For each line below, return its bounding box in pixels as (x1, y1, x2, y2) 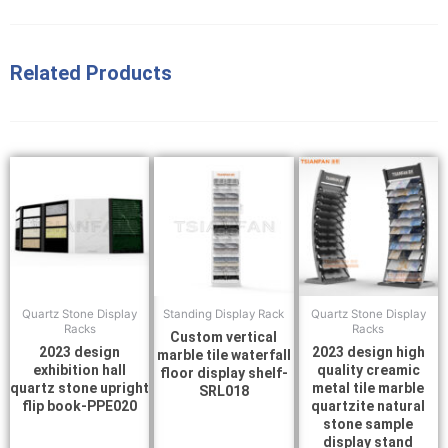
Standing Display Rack (163, 307, 285, 322)
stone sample (323, 416, 414, 433)
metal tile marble (312, 380, 425, 397)
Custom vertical (170, 329, 278, 346)
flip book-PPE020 (22, 398, 138, 415)
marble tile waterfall (156, 347, 291, 364)
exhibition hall (33, 362, 127, 379)
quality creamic (316, 362, 420, 379)
